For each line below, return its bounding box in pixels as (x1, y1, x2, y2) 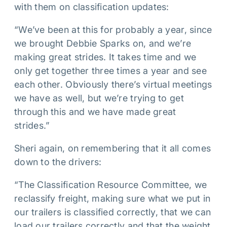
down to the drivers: (14, 157, 102, 167)
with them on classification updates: (14, 2, 169, 12)
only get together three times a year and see (14, 65, 207, 76)
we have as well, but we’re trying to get (14, 93, 184, 103)
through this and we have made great (14, 106, 176, 117)
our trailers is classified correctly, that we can (14, 207, 211, 217)
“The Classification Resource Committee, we (14, 179, 207, 190)
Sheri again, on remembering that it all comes (14, 143, 211, 154)
